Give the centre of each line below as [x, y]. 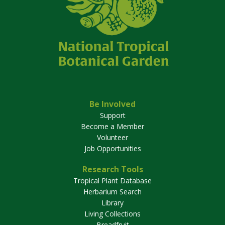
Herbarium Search [113, 192]
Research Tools [113, 170]
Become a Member [113, 127]
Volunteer [113, 138]
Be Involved [113, 104]
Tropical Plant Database [113, 181]
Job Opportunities [113, 149]
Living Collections [113, 214]
